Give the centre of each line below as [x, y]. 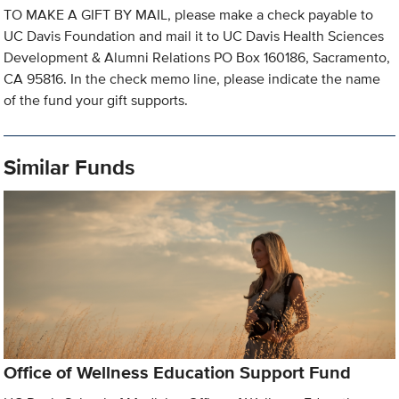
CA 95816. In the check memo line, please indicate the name [192, 79]
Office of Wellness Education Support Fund [178, 372]
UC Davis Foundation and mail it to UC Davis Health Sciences [194, 37]
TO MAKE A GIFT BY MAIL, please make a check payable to [189, 15]
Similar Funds [69, 167]
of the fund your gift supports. [96, 101]
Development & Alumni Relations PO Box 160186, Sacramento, [197, 58]
